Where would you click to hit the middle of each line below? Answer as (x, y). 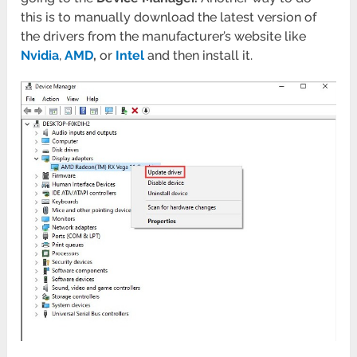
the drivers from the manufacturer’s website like (164, 37)
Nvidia (40, 56)
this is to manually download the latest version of (169, 18)
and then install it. (200, 56)
